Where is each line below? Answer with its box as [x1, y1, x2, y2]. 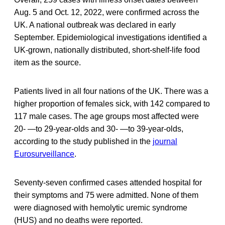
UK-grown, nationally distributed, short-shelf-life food [14, 45, 200, 54]
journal [153, 137, 177, 146]
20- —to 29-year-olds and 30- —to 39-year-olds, [14, 124, 183, 133]
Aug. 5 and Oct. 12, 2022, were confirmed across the [14, 8, 199, 17]
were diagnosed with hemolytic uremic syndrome [14, 203, 187, 212]
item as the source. [14, 58, 81, 67]
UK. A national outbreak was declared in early [14, 20, 176, 29]
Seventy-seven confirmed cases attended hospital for [14, 178, 202, 187]
